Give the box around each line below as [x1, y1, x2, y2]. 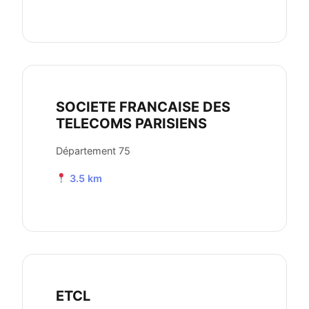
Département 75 [56, 145, 130, 157]
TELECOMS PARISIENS [56, 115, 207, 132]
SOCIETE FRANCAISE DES [56, 99, 230, 116]
